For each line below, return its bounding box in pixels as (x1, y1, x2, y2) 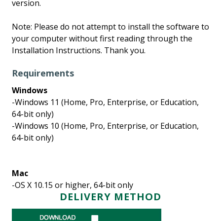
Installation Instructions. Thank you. (12, 45, 146, 56)
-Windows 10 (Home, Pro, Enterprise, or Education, (12, 120, 199, 131)
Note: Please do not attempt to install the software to (12, 21, 209, 32)
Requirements (12, 67, 74, 79)
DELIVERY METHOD (60, 190, 161, 203)
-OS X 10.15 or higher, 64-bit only (12, 180, 133, 190)
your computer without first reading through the (12, 33, 192, 44)
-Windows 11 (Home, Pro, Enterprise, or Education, (12, 97, 199, 108)
